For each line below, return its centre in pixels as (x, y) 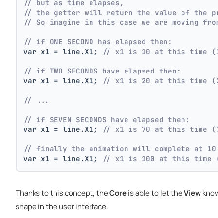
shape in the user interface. (62, 206)
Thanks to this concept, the (63, 193)
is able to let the (155, 193)
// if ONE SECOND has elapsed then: (98, 42)
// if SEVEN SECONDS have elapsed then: (107, 120)
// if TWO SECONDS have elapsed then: (102, 71)
